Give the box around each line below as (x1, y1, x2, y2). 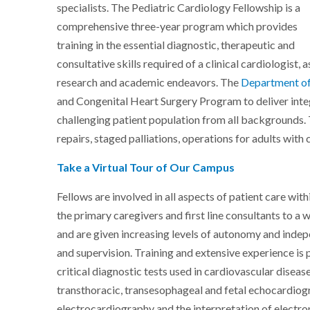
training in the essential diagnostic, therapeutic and (57, 38, 295, 53)
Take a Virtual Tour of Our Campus (57, 161, 235, 175)
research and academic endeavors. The (57, 75, 241, 90)
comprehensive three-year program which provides (57, 19, 298, 34)
